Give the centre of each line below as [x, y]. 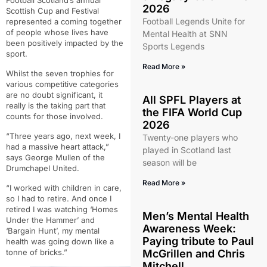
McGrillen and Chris [193, 254]
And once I [91, 199]
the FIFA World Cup [192, 112]
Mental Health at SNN [185, 34]
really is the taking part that [56, 106]
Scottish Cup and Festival [52, 11]
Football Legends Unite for [193, 21]
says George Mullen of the [55, 158]
